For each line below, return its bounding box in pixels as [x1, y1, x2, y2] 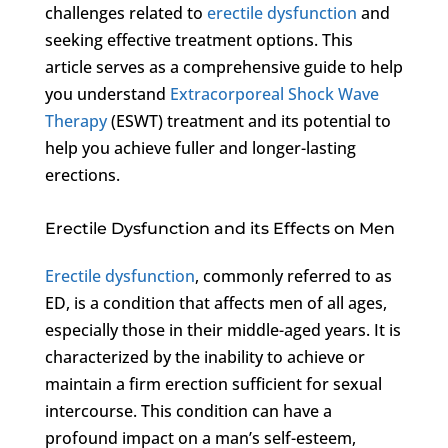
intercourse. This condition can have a [44, 399, 332, 422]
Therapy [44, 109, 107, 132]
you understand [44, 82, 170, 105]
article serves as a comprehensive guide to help [44, 55, 403, 78]
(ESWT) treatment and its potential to [106, 109, 391, 132]
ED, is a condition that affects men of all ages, [44, 291, 387, 314]
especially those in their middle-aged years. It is [44, 318, 401, 341]
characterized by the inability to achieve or [44, 345, 365, 368]
